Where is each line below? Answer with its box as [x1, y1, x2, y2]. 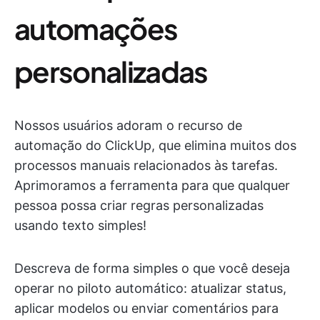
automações [14, 9, 178, 46]
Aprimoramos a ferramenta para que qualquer [14, 177, 290, 193]
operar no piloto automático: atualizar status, [14, 280, 286, 296]
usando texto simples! [14, 217, 146, 233]
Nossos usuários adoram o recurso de [14, 117, 242, 133]
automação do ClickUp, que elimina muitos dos [14, 137, 296, 153]
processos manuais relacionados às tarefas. [14, 157, 278, 173]
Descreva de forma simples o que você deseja [14, 260, 290, 276]
